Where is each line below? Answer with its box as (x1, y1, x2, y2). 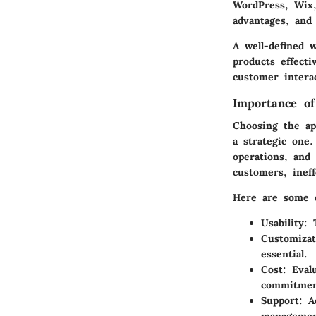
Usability (261, 217, 304, 230)
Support (261, 294, 299, 308)
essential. (261, 248, 308, 261)
